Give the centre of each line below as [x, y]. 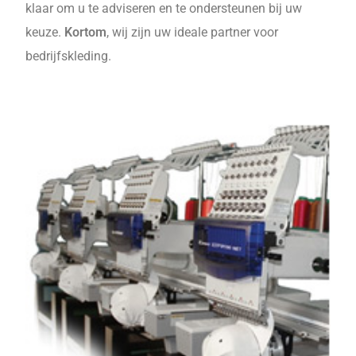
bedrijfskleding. [69, 56]
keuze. [45, 32]
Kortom [86, 32]
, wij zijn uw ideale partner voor [193, 32]
